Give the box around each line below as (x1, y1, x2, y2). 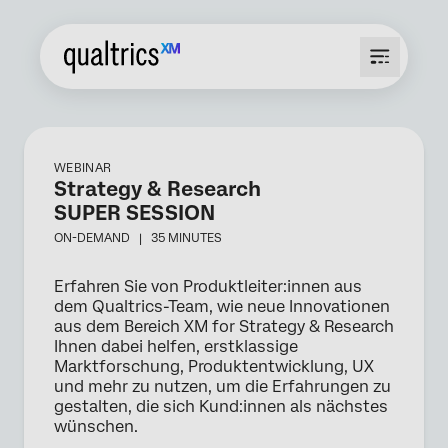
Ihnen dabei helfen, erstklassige (54, 337, 298, 356)
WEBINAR (54, 161, 112, 175)
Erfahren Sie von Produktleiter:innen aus (54, 277, 362, 296)
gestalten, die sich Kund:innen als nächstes (54, 397, 388, 416)
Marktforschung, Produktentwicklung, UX (54, 357, 374, 376)
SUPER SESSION (54, 201, 215, 225)
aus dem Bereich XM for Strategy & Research (54, 317, 394, 336)
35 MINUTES (151, 231, 222, 245)
